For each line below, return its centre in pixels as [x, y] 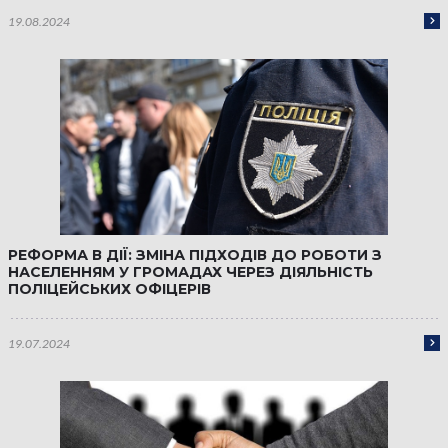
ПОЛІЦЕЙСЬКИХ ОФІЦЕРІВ [109, 289]
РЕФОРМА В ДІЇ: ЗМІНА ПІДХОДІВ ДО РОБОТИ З [195, 255]
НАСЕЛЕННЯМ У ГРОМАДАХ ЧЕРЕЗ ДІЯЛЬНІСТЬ [190, 272]
